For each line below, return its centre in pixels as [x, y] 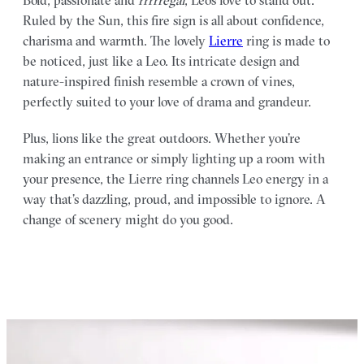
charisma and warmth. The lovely [116, 40]
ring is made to [286, 40]
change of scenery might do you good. [128, 219]
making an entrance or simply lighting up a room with [174, 158]
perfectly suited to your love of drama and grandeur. [167, 101]
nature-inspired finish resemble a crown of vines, [159, 81]
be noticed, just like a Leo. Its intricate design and [161, 61]
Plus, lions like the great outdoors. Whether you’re [162, 138]
